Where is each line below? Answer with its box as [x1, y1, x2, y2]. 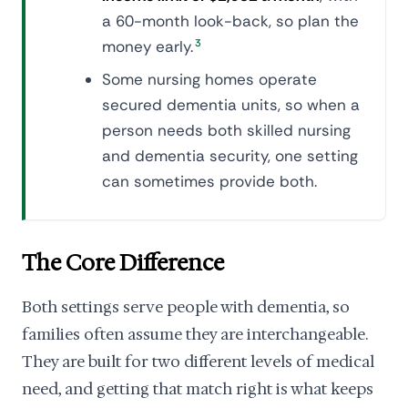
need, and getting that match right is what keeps [22, 379, 373, 399]
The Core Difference [22, 249, 224, 278]
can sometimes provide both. [102, 171, 317, 191]
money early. [102, 36, 193, 56]
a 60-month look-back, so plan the [102, 11, 359, 31]
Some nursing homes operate [102, 69, 317, 89]
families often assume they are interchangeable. [22, 324, 367, 344]
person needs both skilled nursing [102, 120, 351, 140]
